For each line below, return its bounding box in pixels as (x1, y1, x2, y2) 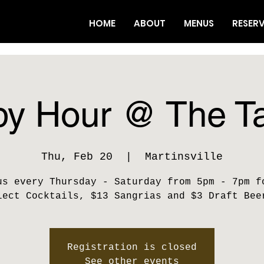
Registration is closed (67, 242, 197, 253)
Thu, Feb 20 (41, 150, 113, 163)
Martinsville (145, 150, 223, 163)
